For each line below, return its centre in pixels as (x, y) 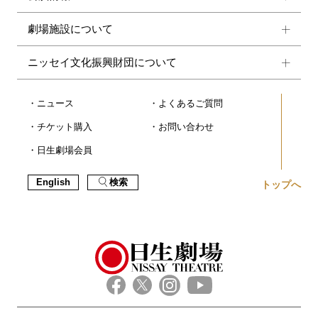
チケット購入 (64, 127)
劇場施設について (70, 28)
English (53, 182)
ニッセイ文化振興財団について (102, 62)
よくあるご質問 (190, 103)
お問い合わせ (186, 127)
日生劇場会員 (64, 150)
